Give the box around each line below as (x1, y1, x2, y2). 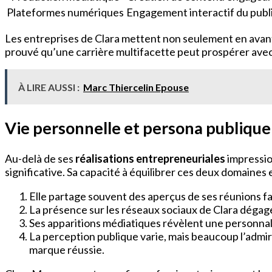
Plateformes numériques (7, 5, 124, 19)
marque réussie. (29, 242, 104, 256)
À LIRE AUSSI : (18, 81, 80, 93)
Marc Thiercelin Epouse (83, 81, 189, 93)
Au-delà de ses (5, 151, 75, 165)
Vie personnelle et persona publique (5, 118, 271, 138)
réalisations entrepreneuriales (75, 151, 225, 165)
